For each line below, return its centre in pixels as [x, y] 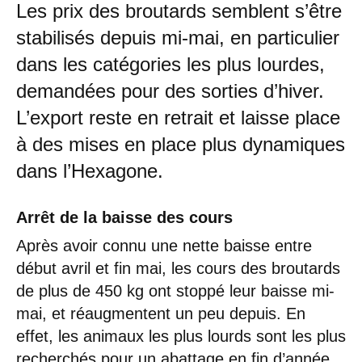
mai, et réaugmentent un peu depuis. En [161, 313]
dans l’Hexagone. [90, 170]
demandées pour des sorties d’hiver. [170, 90]
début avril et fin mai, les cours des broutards [178, 268]
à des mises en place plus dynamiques [181, 144]
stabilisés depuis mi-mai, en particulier [178, 37]
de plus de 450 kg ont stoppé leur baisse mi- [175, 290]
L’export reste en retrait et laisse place [178, 117]
